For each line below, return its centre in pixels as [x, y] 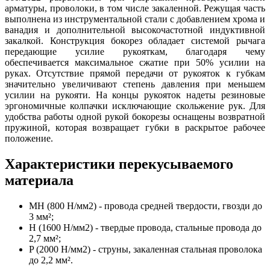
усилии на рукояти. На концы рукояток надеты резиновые [135, 95]
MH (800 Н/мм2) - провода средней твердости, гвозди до [146, 206]
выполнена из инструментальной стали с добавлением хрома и [135, 19]
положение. [29, 138]
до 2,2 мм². [51, 260]
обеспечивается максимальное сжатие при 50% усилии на [135, 62]
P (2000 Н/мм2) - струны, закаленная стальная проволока [146, 249]
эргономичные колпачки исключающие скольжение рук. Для [135, 105]
